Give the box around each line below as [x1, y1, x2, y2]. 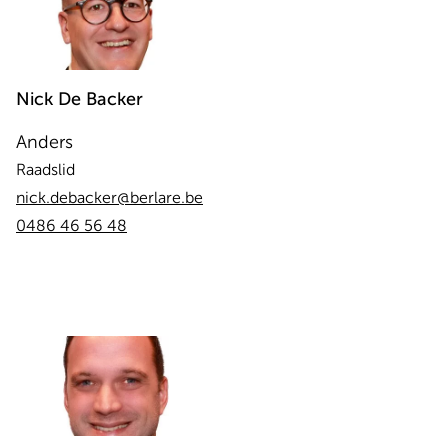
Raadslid [16, 161, 75, 179]
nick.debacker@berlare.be [16, 189, 203, 207]
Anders [16, 132, 73, 152]
